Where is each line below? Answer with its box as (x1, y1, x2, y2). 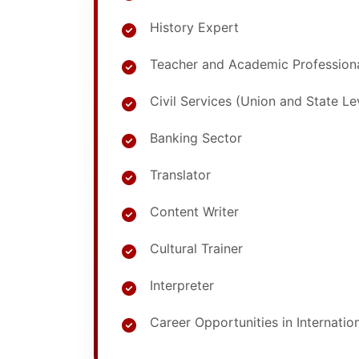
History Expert (150, 19, 239, 35)
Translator (150, 167, 211, 183)
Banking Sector (150, 130, 242, 146)
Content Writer (150, 204, 239, 220)
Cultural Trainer (150, 240, 243, 256)
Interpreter (150, 277, 214, 293)
